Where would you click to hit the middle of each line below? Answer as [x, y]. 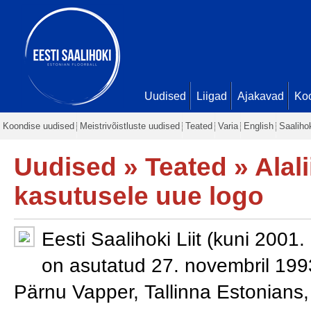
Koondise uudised [39, 126]
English [259, 126]
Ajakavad [261, 96]
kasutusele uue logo [139, 196]
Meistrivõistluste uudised [130, 126]
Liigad [212, 96]
